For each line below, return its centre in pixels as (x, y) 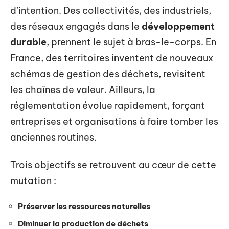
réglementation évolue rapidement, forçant (108, 106)
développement (178, 26)
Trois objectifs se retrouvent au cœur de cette (113, 165)
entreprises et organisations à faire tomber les (114, 121)
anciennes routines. (53, 137)
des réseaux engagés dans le (76, 26)
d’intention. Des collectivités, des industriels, (111, 10)
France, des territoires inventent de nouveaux (112, 58)
